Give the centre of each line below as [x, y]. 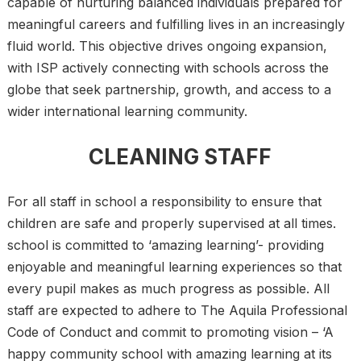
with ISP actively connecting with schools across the [168, 68]
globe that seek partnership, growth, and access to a [169, 89]
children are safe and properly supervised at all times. [171, 223]
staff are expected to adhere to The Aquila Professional [177, 310]
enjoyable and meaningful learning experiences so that [174, 267]
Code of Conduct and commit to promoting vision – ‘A [170, 332]
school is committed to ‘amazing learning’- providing [165, 245]
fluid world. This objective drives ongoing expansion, [167, 46]
